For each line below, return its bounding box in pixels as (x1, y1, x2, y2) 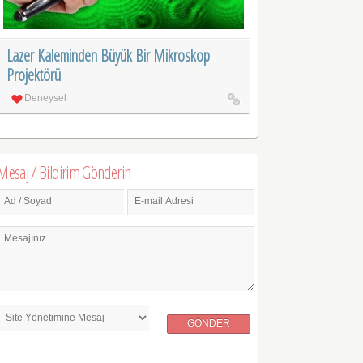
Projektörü (6, 64, 62, 87)
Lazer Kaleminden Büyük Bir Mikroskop (6, 45, 211, 67)
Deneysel (24, 92, 67, 105)
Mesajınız (4, 232, 47, 244)
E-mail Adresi (135, 195, 194, 207)
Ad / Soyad (4, 195, 53, 207)
